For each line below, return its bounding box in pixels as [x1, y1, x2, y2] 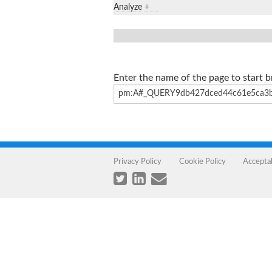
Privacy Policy [114, 157, 161, 165]
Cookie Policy [178, 157, 226, 165]
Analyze [114, 2, 142, 12]
